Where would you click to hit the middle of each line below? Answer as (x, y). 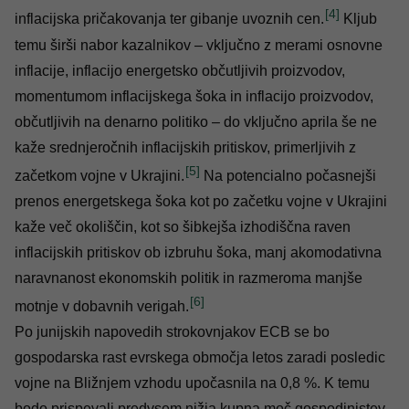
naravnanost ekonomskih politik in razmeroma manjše (189, 278)
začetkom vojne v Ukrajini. (100, 176)
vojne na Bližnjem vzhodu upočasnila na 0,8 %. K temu (192, 383)
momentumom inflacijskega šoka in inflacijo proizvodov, (194, 96)
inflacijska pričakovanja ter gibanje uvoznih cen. (169, 19)
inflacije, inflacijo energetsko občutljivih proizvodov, (180, 70)
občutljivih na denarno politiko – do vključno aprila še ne (196, 121)
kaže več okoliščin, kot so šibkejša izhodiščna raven (183, 227)
